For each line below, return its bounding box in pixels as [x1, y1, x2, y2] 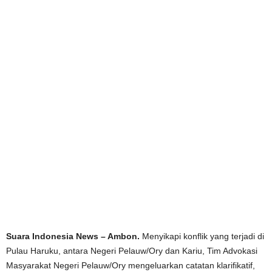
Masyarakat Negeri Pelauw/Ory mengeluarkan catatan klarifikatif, [6, 260, 255, 270]
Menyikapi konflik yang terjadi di [140, 231, 264, 241]
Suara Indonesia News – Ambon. [6, 231, 140, 241]
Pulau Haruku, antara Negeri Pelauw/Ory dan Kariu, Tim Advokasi [6, 245, 257, 256]
